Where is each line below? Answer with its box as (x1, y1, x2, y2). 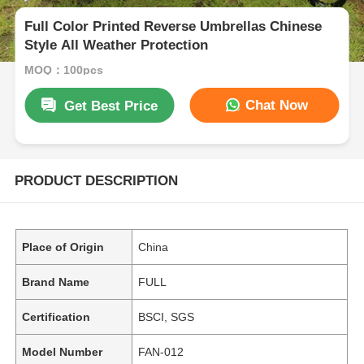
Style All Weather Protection (24, 37, 209, 54)
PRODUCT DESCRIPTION (14, 172, 178, 188)
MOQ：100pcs (24, 63, 104, 76)
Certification (22, 310, 91, 323)
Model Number (22, 344, 103, 358)
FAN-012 (138, 344, 184, 358)
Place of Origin (22, 240, 105, 253)
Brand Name (22, 275, 90, 288)
